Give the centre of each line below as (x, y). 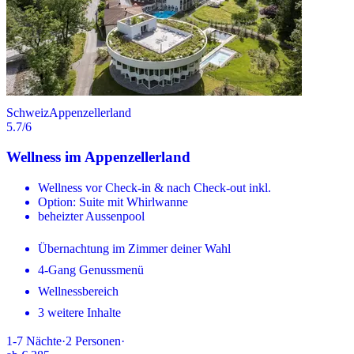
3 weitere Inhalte (79, 313)
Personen (98, 341)
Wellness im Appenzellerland (98, 157)
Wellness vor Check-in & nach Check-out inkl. (154, 188)
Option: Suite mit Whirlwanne (113, 202)
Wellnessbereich (78, 292)
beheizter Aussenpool (91, 217)
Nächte (44, 341)
